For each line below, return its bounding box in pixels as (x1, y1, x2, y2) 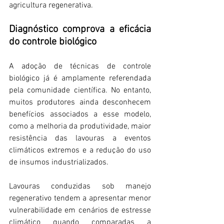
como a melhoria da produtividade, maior (9, 121, 151, 132)
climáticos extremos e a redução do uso (9, 145, 151, 156)
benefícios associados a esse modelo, (9, 109, 151, 120)
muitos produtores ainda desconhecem (9, 97, 151, 108)
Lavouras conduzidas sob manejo (9, 181, 151, 192)
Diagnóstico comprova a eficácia (9, 23, 151, 36)
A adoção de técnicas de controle (9, 61, 151, 72)
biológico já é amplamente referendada (9, 73, 151, 84)
